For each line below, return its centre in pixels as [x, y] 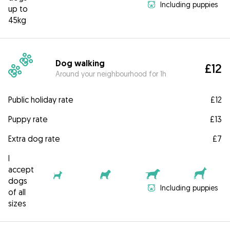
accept [21, 170]
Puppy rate [28, 119]
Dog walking [80, 63]
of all [17, 192]
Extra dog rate [34, 139]
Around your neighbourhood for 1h [111, 73]
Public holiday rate [41, 100]
